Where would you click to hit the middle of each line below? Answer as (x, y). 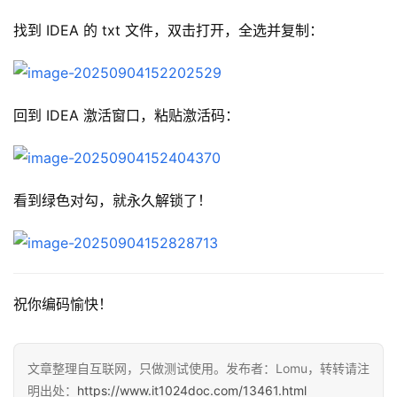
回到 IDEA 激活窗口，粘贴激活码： (126, 116)
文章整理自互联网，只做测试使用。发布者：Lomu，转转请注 (198, 369)
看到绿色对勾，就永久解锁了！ (113, 201)
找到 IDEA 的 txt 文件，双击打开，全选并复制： (168, 31)
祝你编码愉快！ (63, 304)
